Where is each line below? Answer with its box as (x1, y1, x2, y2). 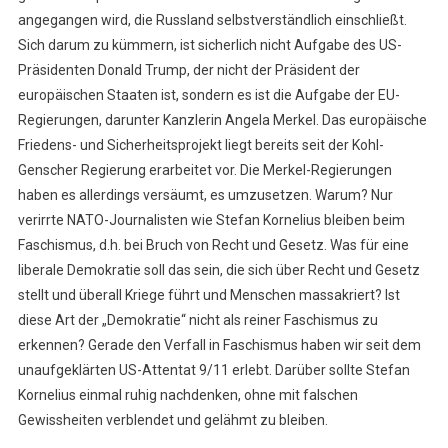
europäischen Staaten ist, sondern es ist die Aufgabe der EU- (17, 87, 400, 104)
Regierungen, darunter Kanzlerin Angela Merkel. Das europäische (17, 112, 427, 129)
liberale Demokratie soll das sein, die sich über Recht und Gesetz (17, 262, 420, 279)
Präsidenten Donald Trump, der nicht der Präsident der (17, 62, 360, 79)
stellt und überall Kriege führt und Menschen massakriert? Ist (17, 287, 400, 304)
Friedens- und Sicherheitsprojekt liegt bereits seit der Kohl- (17, 137, 384, 154)
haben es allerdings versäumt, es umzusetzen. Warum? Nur (17, 187, 393, 204)
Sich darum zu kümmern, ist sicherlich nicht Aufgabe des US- (17, 37, 402, 54)
